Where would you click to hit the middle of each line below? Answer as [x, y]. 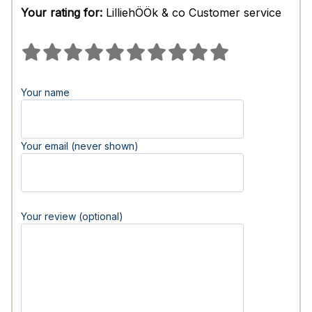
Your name [45, 92]
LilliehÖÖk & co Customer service [192, 13]
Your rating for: [62, 13]
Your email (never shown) [80, 146]
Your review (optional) [72, 216]
